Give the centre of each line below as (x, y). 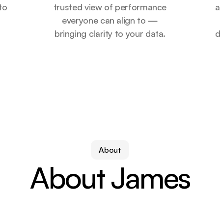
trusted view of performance (110, 7)
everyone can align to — (110, 20)
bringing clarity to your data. (110, 33)
